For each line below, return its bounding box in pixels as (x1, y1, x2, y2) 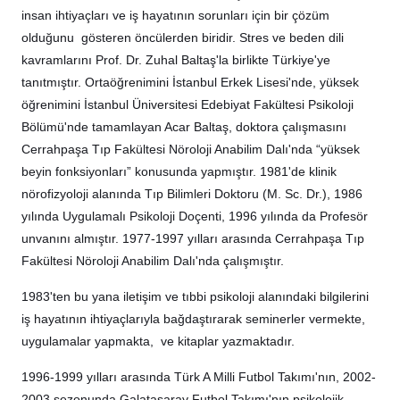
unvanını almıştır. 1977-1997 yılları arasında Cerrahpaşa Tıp (21, 230, 364, 246)
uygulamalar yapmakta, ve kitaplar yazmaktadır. (21, 333, 295, 348)
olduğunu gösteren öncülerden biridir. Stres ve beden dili (21, 29, 344, 45)
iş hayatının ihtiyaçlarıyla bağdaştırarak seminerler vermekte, (21, 311, 365, 326)
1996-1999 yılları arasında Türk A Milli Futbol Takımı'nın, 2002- (21, 369, 376, 384)
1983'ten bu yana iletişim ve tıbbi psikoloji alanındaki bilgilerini (21, 288, 369, 304)
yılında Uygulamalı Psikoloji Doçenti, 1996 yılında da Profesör (21, 208, 368, 223)
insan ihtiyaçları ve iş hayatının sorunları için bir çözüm (21, 7, 329, 22)
